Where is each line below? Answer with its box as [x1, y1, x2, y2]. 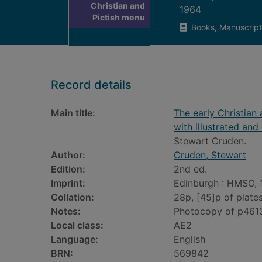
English [174, 233, 205, 245]
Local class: [51, 219, 104, 231]
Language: [51, 233, 98, 245]
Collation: [51, 191, 94, 203]
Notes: [51, 205, 81, 217]
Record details [51, 78, 132, 92]
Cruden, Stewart [174, 149, 246, 161]
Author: [51, 149, 85, 161]
